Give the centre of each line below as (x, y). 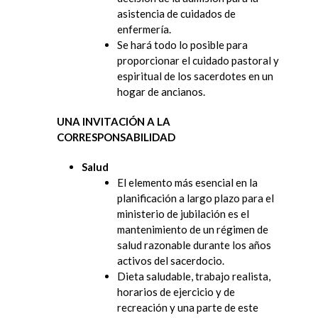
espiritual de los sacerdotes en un (195, 76)
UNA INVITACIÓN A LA (114, 121)
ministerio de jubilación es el (183, 213)
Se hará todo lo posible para (182, 44)
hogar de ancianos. (161, 91)
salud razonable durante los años (194, 245)
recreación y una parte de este (188, 307)
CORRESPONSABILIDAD (116, 137)
